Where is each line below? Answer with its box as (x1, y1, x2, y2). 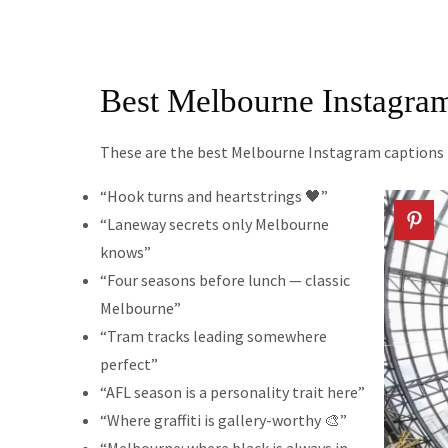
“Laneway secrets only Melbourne (99, 214, 329, 235)
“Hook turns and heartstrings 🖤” (99, 186, 328, 207)
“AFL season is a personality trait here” (99, 382, 365, 403)
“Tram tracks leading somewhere (99, 326, 327, 347)
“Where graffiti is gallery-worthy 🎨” (99, 410, 347, 431)
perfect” (99, 354, 158, 375)
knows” (99, 242, 151, 263)
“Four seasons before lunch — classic (99, 270, 350, 291)
